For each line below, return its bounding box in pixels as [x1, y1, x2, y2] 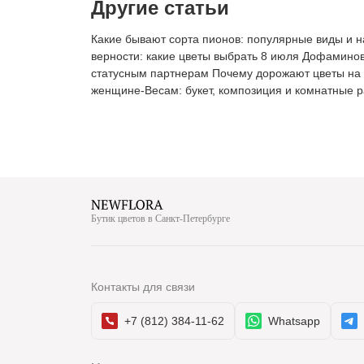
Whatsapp [268, 314, 320, 327]
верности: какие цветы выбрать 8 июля [91, 49, 299, 63]
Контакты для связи [91, 280, 195, 293]
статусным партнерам [91, 66, 209, 80]
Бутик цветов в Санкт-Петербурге [91, 213, 230, 224]
